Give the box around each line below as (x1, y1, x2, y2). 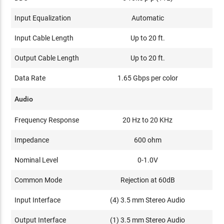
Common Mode (14, 176, 62, 184)
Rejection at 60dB (120, 176, 175, 184)
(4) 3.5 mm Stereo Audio (110, 196, 185, 204)
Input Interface (14, 196, 61, 204)
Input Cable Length (14, 34, 74, 42)
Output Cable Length (14, 54, 79, 62)
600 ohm (133, 136, 161, 144)
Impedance (14, 136, 49, 144)
